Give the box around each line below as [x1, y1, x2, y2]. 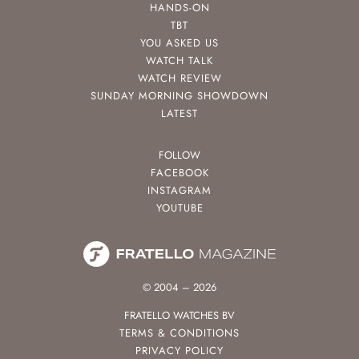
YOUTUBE [155, 200, 204, 216]
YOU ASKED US [140, 35, 219, 50]
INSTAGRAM [147, 183, 212, 198]
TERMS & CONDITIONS [119, 325, 240, 341]
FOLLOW [159, 147, 200, 163]
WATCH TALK [146, 53, 213, 68]
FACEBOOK [150, 165, 209, 180]
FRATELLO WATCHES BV [124, 308, 235, 324]
